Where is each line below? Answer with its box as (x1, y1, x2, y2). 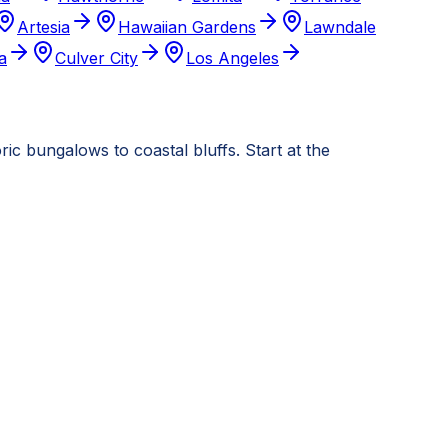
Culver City (55, 48, 138, 69)
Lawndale (304, 17, 376, 38)
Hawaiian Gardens (118, 17, 256, 38)
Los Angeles (186, 48, 279, 69)
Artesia (17, 17, 70, 38)
